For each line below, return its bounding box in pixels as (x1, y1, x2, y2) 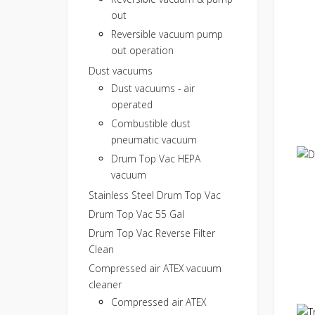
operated (111, 97, 153, 111)
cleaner (89, 277, 122, 291)
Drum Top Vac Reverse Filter (89, 226, 215, 240)
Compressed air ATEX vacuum (89, 261, 221, 275)
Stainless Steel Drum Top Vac (89, 188, 221, 202)
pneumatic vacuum (111, 132, 197, 146)
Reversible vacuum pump (111, 27, 223, 41)
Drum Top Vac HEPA (111, 151, 200, 165)
